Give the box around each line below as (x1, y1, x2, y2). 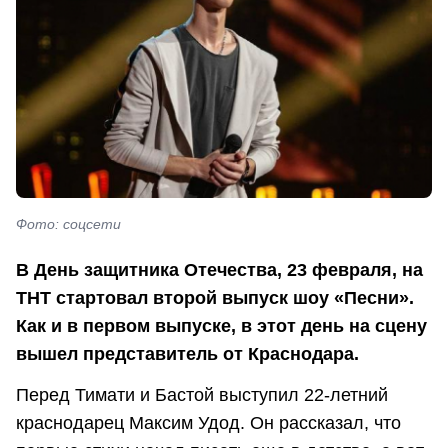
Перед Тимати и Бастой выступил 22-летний (16, 384, 388, 405)
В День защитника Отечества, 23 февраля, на (16, 259, 423, 280)
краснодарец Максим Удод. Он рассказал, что (16, 412, 401, 433)
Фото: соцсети (16, 216, 121, 233)
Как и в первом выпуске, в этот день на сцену (16, 315, 427, 336)
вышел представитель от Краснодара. (16, 343, 359, 364)
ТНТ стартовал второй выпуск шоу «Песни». (16, 287, 414, 308)
